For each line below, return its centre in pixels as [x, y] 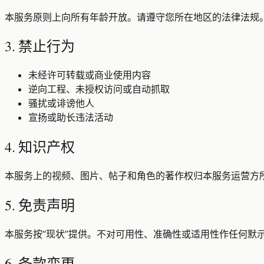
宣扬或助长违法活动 [71, 118]
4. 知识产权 [40, 147]
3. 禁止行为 [40, 46]
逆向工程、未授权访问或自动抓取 [99, 89]
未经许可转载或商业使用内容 [90, 75]
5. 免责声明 [40, 205]
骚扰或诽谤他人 [61, 103]
